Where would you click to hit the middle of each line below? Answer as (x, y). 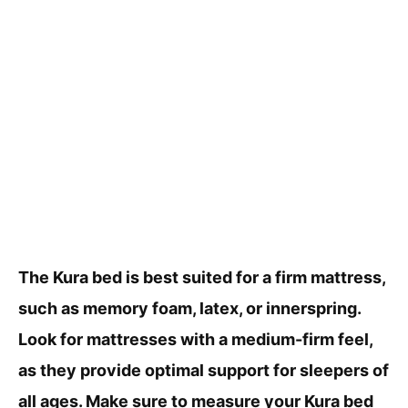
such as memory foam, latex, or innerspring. (189, 309)
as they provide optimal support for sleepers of (204, 371)
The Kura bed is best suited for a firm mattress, (202, 278)
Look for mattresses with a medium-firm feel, (195, 340)
